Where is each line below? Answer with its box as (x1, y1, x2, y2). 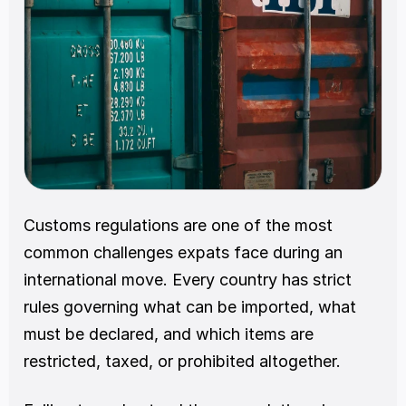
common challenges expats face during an (24, 242, 343, 262)
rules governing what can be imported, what (24, 296, 356, 316)
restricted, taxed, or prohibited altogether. (24, 351, 341, 371)
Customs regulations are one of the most (24, 215, 333, 235)
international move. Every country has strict (24, 269, 352, 289)
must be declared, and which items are (24, 324, 314, 343)
